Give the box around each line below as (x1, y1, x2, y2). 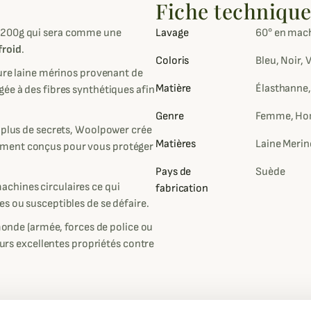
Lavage (155, 26, 189, 40)
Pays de (155, 165, 192, 179)
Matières (155, 137, 196, 151)
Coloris (155, 54, 190, 68)
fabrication (155, 182, 208, 196)
